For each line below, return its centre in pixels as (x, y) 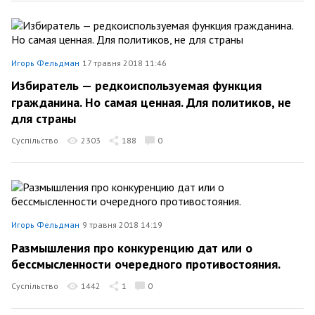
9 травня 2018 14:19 (122, 225)
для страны (44, 118)
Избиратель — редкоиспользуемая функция (136, 85)
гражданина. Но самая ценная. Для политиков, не (151, 102)
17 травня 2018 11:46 (124, 63)
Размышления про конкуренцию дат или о (132, 247)
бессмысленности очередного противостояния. (146, 264)
